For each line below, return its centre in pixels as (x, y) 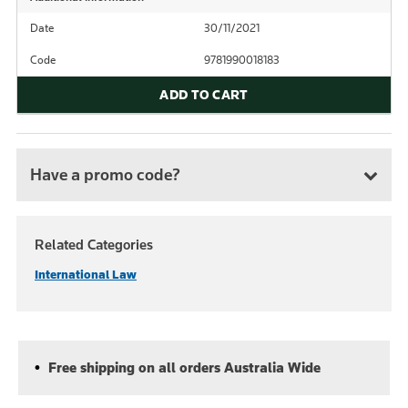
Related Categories (94, 245)
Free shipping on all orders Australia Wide (182, 367)
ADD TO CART (204, 95)
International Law (86, 275)
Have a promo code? (105, 174)
